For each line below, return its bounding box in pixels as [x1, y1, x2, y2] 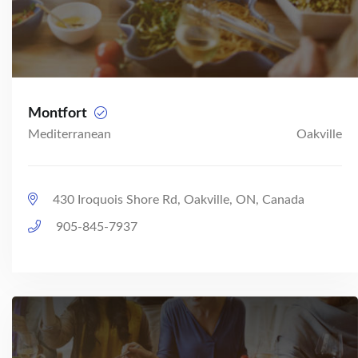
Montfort [28, 105, 90, 121]
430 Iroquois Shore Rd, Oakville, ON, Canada [50, 193, 304, 206]
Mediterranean [28, 127, 111, 141]
